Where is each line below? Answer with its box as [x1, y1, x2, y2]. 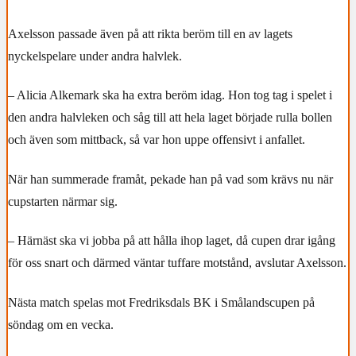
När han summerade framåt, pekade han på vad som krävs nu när [8, 172, 333, 186]
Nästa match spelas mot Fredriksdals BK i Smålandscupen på [8, 295, 315, 309]
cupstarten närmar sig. [8, 194, 118, 208]
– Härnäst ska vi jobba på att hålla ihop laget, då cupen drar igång [8, 234, 335, 248]
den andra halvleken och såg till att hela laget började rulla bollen [8, 110, 332, 125]
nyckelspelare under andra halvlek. [8, 48, 182, 63]
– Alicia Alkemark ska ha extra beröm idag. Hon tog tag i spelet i [8, 88, 332, 103]
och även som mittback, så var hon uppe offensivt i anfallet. [8, 133, 305, 147]
